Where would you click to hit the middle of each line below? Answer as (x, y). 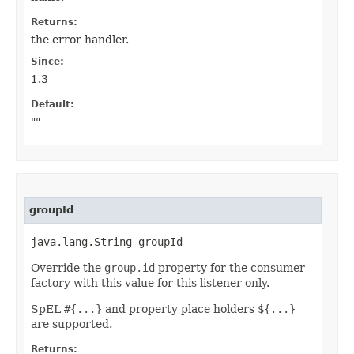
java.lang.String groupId (107, 242)
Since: (47, 62)
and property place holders (180, 309)
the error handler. (80, 40)
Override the (68, 268)
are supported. (72, 324)
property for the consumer (230, 268)
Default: (53, 105)
